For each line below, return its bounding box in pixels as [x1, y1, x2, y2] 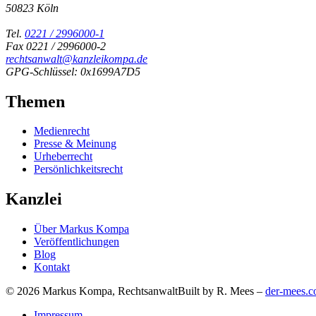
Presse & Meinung [34, 138, 116, 150]
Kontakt [34, 261, 70, 274]
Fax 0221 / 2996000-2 [6, 39, 106, 52]
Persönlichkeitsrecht [34, 163, 123, 176]
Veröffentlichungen [34, 236, 119, 248]
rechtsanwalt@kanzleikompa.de [6, 52, 147, 65]
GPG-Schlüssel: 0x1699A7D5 [6, 65, 140, 78]
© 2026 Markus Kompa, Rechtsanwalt [6, 285, 178, 298]
